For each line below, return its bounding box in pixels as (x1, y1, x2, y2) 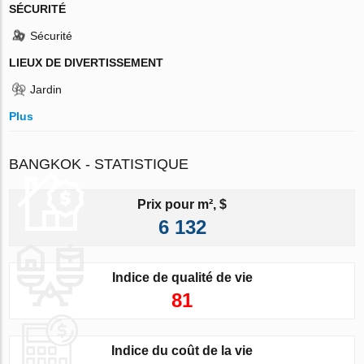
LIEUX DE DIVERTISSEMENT (9, 55, 164, 69)
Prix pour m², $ (137, 197, 227, 211)
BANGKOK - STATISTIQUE (9, 155, 189, 172)
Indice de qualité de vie (111, 270, 253, 284)
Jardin (30, 82, 63, 96)
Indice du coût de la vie (111, 343, 253, 357)
